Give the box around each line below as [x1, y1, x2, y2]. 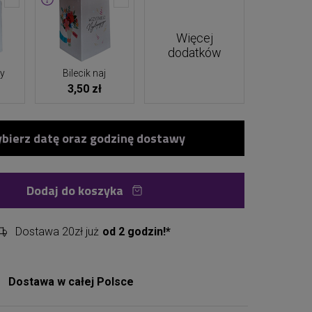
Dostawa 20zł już [15, 224, 99, 238]
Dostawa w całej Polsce [8, 274, 134, 288]
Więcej [175, 31, 213, 45]
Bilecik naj [63, 68, 107, 79]
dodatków [167, 45, 221, 60]
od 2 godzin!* [102, 224, 171, 238]
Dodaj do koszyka [26, 181, 123, 200]
